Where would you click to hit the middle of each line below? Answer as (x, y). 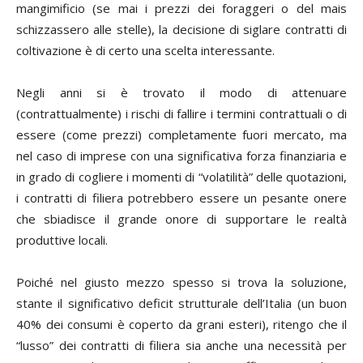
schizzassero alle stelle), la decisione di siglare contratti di (181, 29)
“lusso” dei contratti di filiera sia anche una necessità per (181, 345)
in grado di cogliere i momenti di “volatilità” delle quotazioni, (181, 176)
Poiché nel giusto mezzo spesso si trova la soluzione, (181, 282)
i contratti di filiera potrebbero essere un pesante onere (181, 197)
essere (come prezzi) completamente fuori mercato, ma (181, 134)
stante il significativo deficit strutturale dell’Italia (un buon (181, 303)
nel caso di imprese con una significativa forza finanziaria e (181, 155)
